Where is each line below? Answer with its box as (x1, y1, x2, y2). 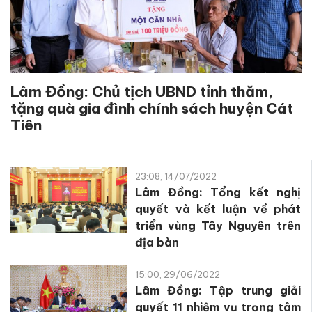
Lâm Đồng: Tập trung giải (135, 283, 301, 298)
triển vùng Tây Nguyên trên (135, 219, 301, 233)
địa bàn (135, 235, 180, 250)
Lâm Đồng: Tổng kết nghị (135, 185, 301, 200)
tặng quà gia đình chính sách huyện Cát (10, 99, 293, 118)
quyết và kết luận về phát (135, 202, 301, 217)
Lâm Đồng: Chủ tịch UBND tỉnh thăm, (10, 82, 273, 102)
